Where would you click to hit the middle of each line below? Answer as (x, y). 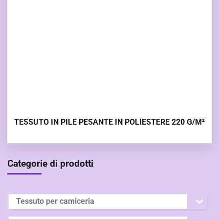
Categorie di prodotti (50, 163)
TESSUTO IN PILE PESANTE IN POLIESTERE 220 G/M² (109, 122)
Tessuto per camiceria (55, 201)
